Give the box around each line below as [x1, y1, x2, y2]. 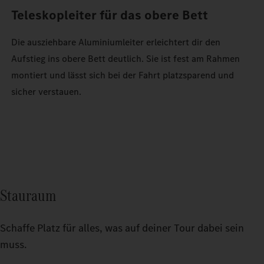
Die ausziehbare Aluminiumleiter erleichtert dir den [11, 36, 221, 49]
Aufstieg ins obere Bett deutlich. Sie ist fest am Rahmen [11, 52, 240, 65]
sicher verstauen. [11, 85, 82, 98]
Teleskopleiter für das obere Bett [11, 6, 209, 24]
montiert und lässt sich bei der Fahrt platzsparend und [11, 69, 235, 82]
